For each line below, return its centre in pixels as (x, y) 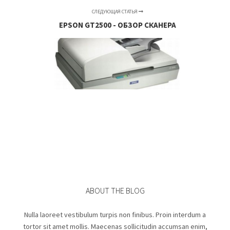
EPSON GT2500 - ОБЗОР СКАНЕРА (117, 25)
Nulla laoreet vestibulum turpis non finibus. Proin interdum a (115, 214)
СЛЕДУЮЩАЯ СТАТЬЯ (115, 11)
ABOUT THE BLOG (115, 190)
